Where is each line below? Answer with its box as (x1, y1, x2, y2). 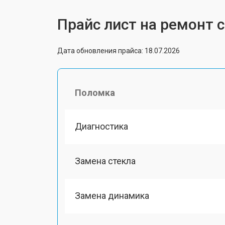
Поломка (75, 87, 115, 98)
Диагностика (75, 121, 128, 132)
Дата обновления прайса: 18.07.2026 (57, 46, 180, 55)
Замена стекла (75, 155, 136, 166)
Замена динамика (75, 190, 149, 201)
